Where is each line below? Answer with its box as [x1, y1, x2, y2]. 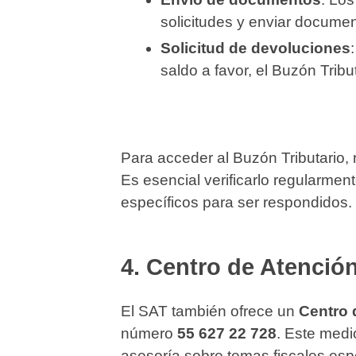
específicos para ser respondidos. [121, 194, 352, 211]
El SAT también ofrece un [121, 303, 299, 320]
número [121, 325, 177, 342]
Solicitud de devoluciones [161, 40, 350, 57]
